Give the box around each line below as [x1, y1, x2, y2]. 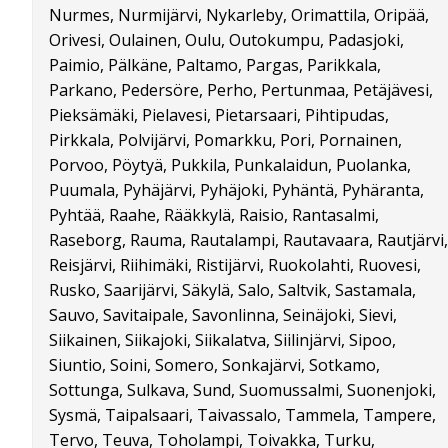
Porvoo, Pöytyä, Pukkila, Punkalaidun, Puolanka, [49, 154, 411, 177]
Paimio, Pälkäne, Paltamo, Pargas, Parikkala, [49, 54, 381, 77]
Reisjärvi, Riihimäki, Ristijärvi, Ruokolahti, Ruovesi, [49, 254, 421, 277]
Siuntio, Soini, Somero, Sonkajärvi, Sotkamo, [49, 354, 380, 377]
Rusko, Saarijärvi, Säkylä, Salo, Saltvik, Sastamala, [49, 279, 416, 302]
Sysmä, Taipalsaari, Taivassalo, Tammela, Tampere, [49, 404, 436, 427]
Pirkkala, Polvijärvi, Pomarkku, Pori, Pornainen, [49, 129, 402, 152]
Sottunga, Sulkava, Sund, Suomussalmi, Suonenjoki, [49, 379, 436, 402]
